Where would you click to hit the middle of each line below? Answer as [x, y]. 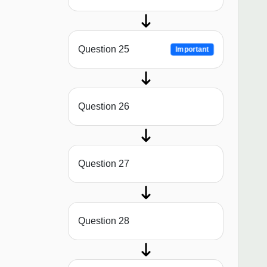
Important [193, 50]
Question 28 [104, 221]
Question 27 [104, 164]
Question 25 [104, 49]
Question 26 [104, 107]
